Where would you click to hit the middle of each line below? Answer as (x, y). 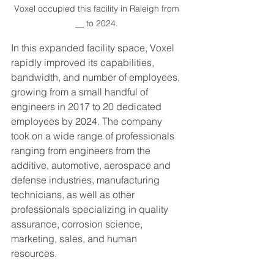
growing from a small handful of (81, 92)
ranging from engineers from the (82, 151)
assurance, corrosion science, (78, 224)
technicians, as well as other (74, 195)
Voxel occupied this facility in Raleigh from (98, 9)
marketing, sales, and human (75, 239)
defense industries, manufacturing (87, 180)
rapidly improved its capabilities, (84, 63)
